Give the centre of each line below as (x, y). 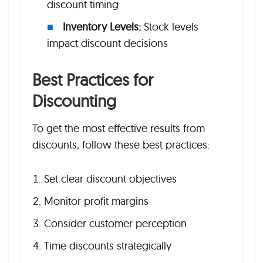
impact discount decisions (107, 43)
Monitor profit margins (96, 201)
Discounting (74, 101)
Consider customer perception (115, 223)
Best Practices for (93, 80)
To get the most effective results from (119, 128)
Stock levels (170, 27)
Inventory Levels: (102, 27)
